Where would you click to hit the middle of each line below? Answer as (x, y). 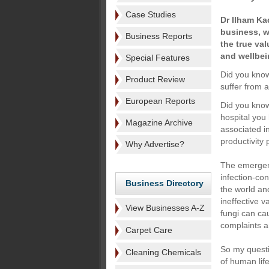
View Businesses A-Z (165, 208)
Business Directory (165, 183)
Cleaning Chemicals (163, 252)
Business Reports (159, 36)
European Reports (160, 101)
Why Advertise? (155, 144)
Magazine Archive (159, 122)
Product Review (155, 79)
